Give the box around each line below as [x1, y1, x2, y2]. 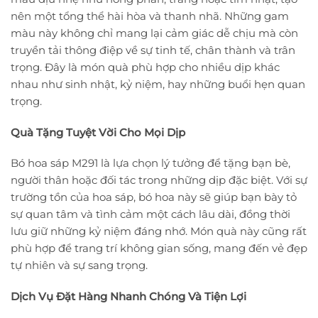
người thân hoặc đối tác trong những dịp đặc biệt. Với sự [11, 173, 307, 187]
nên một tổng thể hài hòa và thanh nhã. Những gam [11, 9, 289, 23]
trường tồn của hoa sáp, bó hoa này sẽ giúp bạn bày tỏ [11, 190, 297, 204]
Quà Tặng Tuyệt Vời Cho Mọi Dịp [11, 125, 185, 139]
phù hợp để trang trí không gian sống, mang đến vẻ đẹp [11, 241, 307, 256]
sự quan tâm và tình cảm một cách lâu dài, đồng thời [11, 207, 290, 221]
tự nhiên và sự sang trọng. [11, 258, 148, 273]
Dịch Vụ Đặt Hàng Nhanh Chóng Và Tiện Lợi [11, 289, 246, 303]
